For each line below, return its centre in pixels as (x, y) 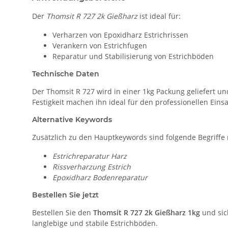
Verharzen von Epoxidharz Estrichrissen (120, 35)
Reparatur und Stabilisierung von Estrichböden (133, 56)
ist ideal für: (159, 16)
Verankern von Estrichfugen (100, 46)
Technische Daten (66, 74)
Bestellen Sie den (63, 213)
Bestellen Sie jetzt (65, 195)
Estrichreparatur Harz (90, 156)
